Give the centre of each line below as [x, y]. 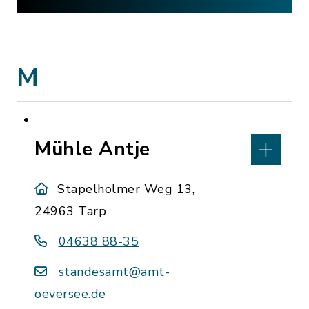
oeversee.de [70, 294]
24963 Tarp [70, 211]
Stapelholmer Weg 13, [126, 189]
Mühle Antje [92, 149]
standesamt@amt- [114, 272]
